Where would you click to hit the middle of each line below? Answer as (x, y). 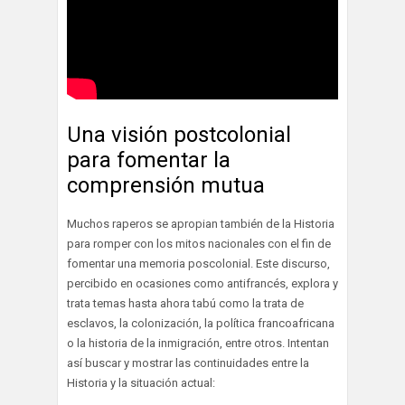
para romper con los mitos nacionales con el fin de (199, 244)
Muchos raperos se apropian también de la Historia (201, 224)
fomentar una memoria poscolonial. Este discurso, (198, 264)
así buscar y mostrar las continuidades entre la (188, 363)
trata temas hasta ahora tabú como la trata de (185, 304)
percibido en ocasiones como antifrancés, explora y (202, 284)
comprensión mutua (166, 186)
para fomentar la (149, 160)
